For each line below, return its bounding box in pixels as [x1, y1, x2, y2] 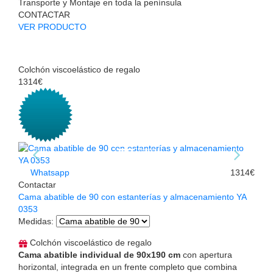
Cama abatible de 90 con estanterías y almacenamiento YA [18, 192, 246, 202]
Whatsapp [28, 168, 69, 178]
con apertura [180, 250, 232, 260]
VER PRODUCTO [18, 22, 87, 32]
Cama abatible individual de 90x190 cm [18, 250, 180, 260]
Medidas [18, 216, 51, 227]
